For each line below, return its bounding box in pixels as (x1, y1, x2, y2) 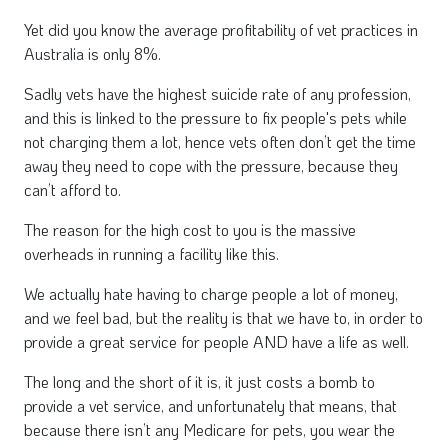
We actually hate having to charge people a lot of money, (24, 283, 398, 304)
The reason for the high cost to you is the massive (24, 219, 356, 240)
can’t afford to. (24, 179, 121, 200)
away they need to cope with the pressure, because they (24, 155, 398, 176)
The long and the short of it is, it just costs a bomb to (24, 371, 375, 392)
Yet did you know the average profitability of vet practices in (24, 19, 418, 40)
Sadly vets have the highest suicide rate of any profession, (24, 83, 411, 104)
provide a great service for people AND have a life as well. (24, 331, 409, 352)
